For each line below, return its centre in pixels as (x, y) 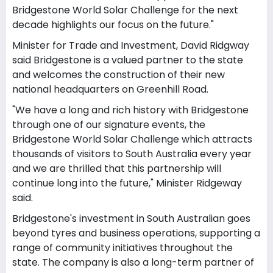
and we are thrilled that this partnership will (117, 168)
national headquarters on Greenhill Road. (110, 89)
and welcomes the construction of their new (119, 75)
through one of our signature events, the (109, 125)
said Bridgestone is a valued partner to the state (128, 60)
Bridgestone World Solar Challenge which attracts (132, 139)
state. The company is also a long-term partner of (133, 262)
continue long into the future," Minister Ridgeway (127, 183)
